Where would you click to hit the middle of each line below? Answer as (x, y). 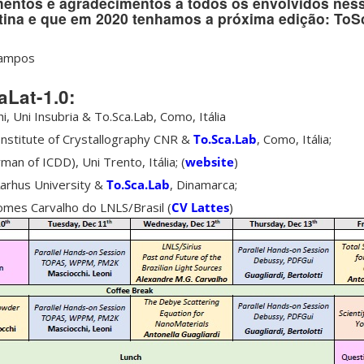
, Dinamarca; (204, 184)
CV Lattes (200, 207)
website (210, 161)
